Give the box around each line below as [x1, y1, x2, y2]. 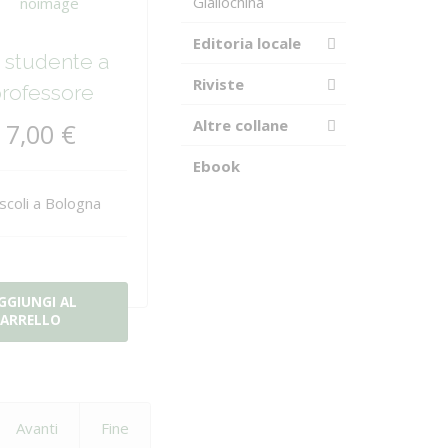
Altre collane [193, 115, 288, 135]
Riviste [193, 74, 244, 94]
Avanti [15, 418, 58, 438]
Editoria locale [193, 33, 301, 53]
